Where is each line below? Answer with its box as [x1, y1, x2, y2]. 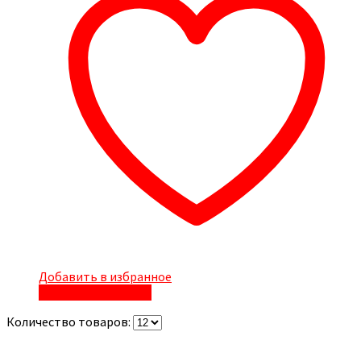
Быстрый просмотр [39, 284, 151, 301]
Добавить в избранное [39, 268, 172, 285]
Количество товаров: [6, 313, 133, 330]
